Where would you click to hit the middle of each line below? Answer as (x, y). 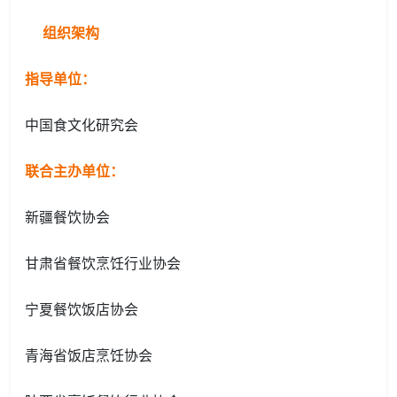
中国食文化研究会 (82, 125)
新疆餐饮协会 (67, 217)
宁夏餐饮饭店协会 (82, 309)
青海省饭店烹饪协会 (89, 355)
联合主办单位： (74, 171)
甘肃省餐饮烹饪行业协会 (103, 263)
